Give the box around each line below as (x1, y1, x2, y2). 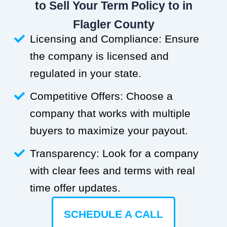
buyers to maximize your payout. (30, 124, 188, 136)
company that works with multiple (30, 107, 191, 119)
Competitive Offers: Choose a (30, 90, 173, 102)
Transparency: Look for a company (30, 147, 199, 159)
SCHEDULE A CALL (64, 208, 163, 220)
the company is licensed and (30, 50, 169, 62)
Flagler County (72, 17, 155, 31)
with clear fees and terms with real (30, 164, 196, 176)
